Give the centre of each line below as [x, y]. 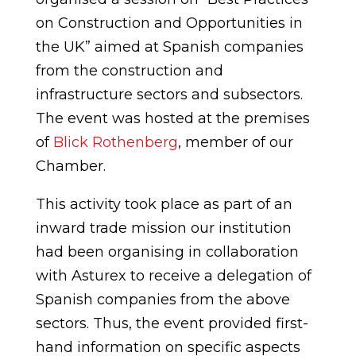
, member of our [235, 142]
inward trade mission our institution [163, 228]
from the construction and [129, 71]
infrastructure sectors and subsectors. [169, 95]
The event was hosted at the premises [172, 118]
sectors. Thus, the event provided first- [172, 323]
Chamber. [70, 166]
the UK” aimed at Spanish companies [169, 47]
